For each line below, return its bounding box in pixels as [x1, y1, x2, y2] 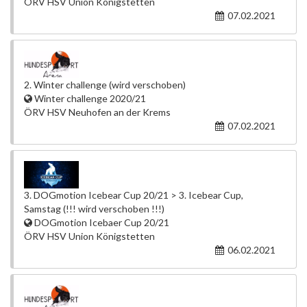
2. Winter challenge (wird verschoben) [24, 79, 186, 90]
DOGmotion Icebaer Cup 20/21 [32, 217, 169, 228]
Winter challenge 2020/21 [32, 93, 146, 104]
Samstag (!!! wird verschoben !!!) [24, 203, 164, 214]
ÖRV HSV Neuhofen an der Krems [24, 106, 171, 118]
